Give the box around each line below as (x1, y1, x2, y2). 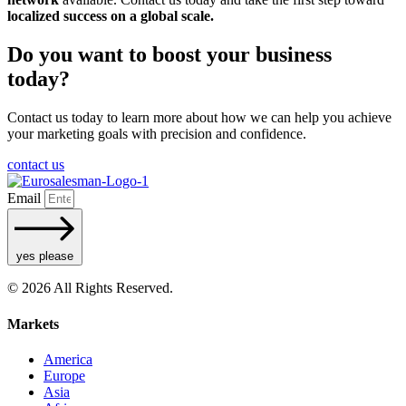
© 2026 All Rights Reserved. (7, 280, 173, 296)
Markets (7, 315, 59, 332)
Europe (43, 367, 85, 383)
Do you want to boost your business (7, 42, 332, 66)
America (43, 351, 92, 367)
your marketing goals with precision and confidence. (7, 125, 306, 141)
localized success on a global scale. (7, 7, 214, 24)
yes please (16, 249, 73, 264)
